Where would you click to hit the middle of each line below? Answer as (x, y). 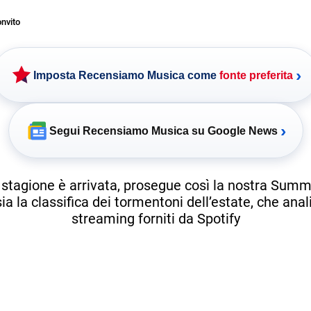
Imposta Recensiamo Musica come (126, 75)
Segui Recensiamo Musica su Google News (163, 131)
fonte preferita (256, 75)
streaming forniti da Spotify (155, 218)
